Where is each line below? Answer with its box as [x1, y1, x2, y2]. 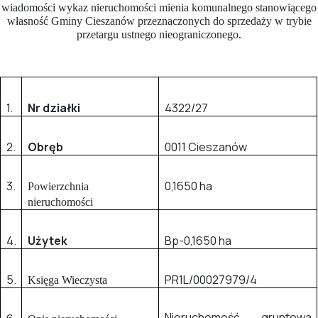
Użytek [27, 232, 67, 248]
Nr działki [27, 99, 80, 116]
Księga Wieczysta [27, 273, 107, 286]
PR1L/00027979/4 [164, 271, 257, 287]
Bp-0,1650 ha [164, 232, 231, 248]
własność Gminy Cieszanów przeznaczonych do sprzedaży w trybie [6, 14, 312, 27]
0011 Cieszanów [164, 138, 247, 155]
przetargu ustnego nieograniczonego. [77, 28, 241, 40]
